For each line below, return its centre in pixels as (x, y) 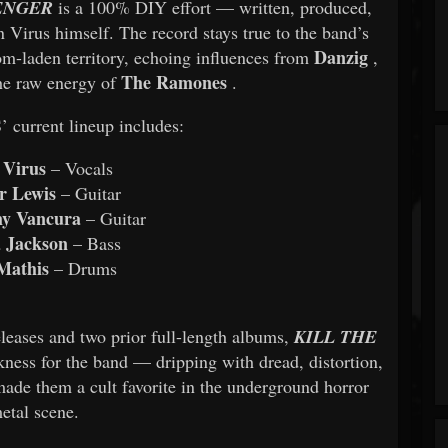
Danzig (340, 56)
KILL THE (335, 336)
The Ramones (174, 81)
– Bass (96, 242)
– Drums (86, 267)
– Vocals (82, 167)
